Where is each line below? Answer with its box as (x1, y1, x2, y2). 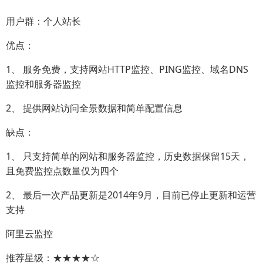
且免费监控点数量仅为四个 (6, 164, 119, 178)
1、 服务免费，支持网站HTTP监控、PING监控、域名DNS (6, 63, 248, 76)
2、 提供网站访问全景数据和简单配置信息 (6, 102, 183, 115)
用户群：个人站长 (6, 15, 81, 28)
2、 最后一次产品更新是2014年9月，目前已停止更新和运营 (6, 188, 256, 202)
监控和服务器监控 (6, 77, 81, 91)
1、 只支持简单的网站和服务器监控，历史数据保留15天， (6, 150, 249, 163)
